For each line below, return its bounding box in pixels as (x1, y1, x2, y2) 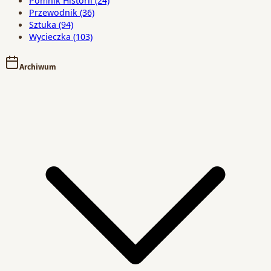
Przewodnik (29, 6, 77, 19)
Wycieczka (29, 30, 71, 43)
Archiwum (19, 62, 56, 73)
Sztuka (29, 18, 56, 31)
